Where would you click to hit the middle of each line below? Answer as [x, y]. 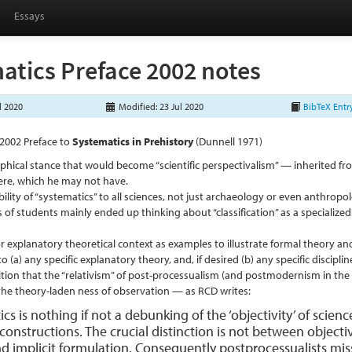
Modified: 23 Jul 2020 [160, 106]
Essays [29, 16]
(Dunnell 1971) [229, 141]
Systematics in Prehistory [133, 141]
